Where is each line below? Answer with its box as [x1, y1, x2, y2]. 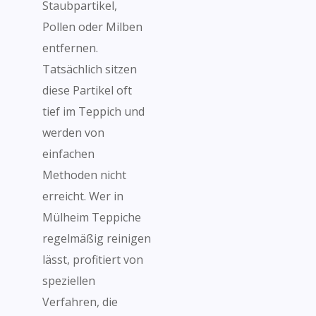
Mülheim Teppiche [42, 209, 141, 225]
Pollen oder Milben [42, 19, 142, 35]
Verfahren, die [42, 294, 118, 310]
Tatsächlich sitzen [42, 61, 137, 77]
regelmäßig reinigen [42, 231, 151, 246]
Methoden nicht [42, 167, 126, 183]
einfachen [42, 146, 95, 162]
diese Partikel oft [42, 83, 132, 98]
